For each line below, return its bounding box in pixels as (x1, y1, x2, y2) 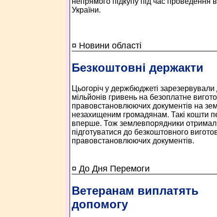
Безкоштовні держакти (71, 61, 203, 74)
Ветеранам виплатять (71, 184, 199, 197)
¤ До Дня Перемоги (71, 164, 150, 173)
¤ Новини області (71, 41, 141, 50)
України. (71, 5, 101, 14)
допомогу (71, 197, 128, 211)
